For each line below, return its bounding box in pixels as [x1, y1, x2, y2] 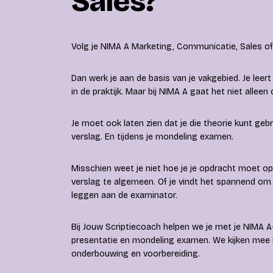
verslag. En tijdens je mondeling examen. [71, 132, 233, 142]
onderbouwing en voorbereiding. [71, 249, 200, 259]
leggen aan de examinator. [71, 190, 177, 200]
